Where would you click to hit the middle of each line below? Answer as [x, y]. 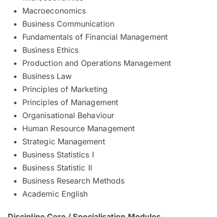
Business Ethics [51, 50]
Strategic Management [64, 141]
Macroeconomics [54, 10]
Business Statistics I [58, 154]
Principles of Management [70, 102]
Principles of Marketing [65, 89]
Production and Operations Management [97, 63]
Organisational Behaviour [68, 115]
